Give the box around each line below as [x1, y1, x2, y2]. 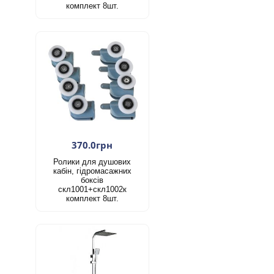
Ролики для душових [53, 157, 131, 166]
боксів [81, 175, 104, 185]
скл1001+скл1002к [57, 184, 127, 194]
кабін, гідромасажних [53, 166, 131, 176]
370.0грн [72, 138, 113, 151]
